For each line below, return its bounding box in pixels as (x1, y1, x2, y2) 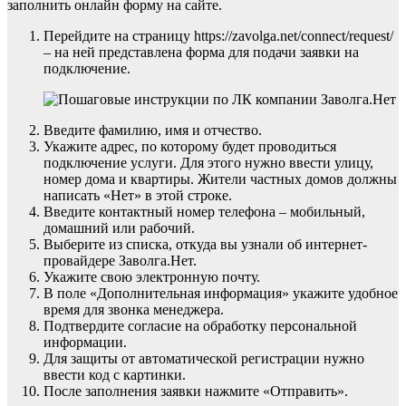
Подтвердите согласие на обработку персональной (43, 318, 357, 334)
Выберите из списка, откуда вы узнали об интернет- (43, 237, 367, 253)
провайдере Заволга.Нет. (43, 253, 197, 269)
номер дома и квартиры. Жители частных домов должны (43, 171, 397, 188)
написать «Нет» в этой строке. (43, 188, 232, 204)
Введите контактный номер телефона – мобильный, (43, 204, 365, 220)
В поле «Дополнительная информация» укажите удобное (43, 285, 398, 302)
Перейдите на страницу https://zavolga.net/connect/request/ (43, 28, 393, 44)
